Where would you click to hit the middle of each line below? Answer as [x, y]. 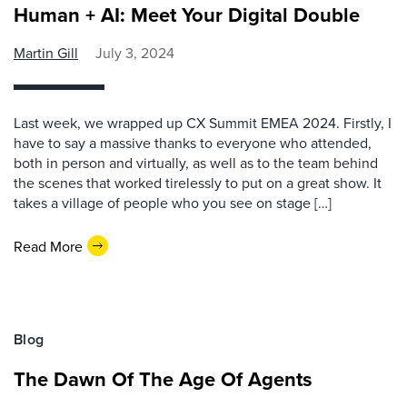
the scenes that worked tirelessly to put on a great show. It [198, 183]
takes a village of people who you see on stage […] [173, 203]
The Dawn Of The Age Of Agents [163, 379]
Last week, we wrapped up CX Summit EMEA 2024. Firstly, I [203, 123]
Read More [48, 246]
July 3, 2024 [135, 53]
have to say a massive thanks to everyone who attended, [193, 143]
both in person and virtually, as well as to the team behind [196, 163]
